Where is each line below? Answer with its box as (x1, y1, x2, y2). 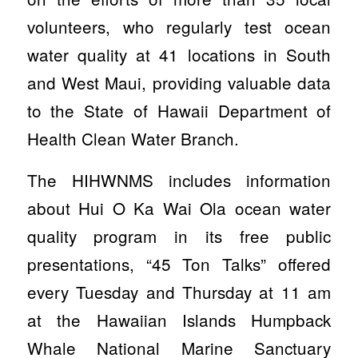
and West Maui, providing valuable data (26, 70, 332, 94)
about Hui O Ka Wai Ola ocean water (26, 196, 332, 221)
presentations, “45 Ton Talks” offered (26, 252, 332, 276)
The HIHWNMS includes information (26, 168, 332, 193)
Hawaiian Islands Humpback (96, 308, 332, 332)
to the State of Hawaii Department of (26, 97, 332, 122)
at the (26, 308, 97, 332)
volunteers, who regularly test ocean (26, 14, 332, 38)
